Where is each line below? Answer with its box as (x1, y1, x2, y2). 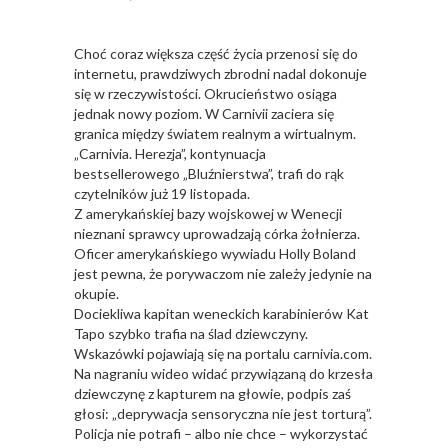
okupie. (74, 285, 119, 303)
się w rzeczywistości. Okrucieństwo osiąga (74, 85, 337, 103)
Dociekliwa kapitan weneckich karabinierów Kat (74, 305, 369, 323)
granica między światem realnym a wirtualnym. (74, 125, 356, 143)
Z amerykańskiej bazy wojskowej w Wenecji (74, 205, 342, 223)
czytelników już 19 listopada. (74, 185, 250, 203)
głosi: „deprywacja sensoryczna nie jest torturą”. (74, 405, 372, 423)
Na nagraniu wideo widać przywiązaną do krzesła (74, 365, 373, 383)
